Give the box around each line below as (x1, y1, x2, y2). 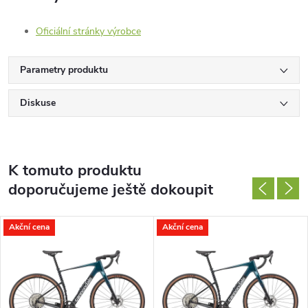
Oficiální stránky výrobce (36, 24, 141, 38)
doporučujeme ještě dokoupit (8, 179, 213, 200)
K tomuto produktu (8, 159, 142, 181)
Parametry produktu (20, 63, 108, 76)
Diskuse (20, 96, 56, 109)
